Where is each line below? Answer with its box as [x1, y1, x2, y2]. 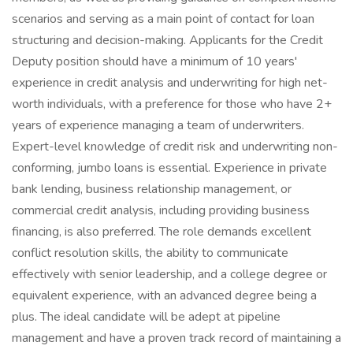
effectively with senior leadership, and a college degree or [12, 266, 327, 283]
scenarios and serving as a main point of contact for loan [12, 10, 314, 28]
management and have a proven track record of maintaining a [12, 329, 341, 347]
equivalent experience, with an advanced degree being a [12, 287, 317, 304]
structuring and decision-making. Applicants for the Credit [12, 32, 323, 49]
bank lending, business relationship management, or [12, 180, 292, 198]
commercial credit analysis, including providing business [12, 202, 310, 219]
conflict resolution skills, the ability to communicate [12, 244, 288, 262]
